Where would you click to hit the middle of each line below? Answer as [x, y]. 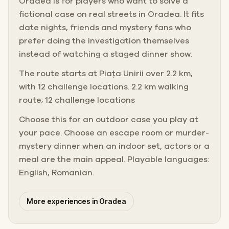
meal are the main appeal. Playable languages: [114, 159]
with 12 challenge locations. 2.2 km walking [104, 87]
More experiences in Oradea [76, 201]
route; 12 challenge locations [77, 100]
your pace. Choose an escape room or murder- [114, 133]
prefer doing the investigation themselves [104, 41]
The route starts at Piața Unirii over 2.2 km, [106, 73]
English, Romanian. [56, 173]
